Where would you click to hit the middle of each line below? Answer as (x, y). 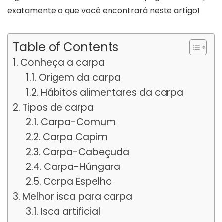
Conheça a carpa (62, 62)
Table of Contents (66, 47)
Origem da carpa (80, 77)
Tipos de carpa (58, 107)
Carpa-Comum (79, 122)
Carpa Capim (75, 137)
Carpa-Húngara (82, 166)
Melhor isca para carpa (77, 196)
